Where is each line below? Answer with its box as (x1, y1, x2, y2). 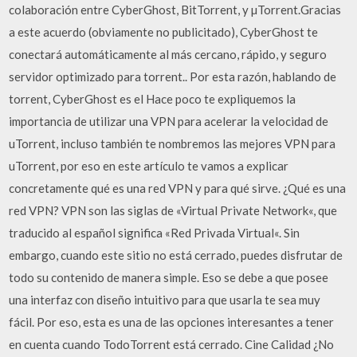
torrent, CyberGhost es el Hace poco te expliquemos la (9, 92, 296, 106)
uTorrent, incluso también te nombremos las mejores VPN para (9, 136, 336, 151)
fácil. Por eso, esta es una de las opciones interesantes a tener (9, 315, 335, 329)
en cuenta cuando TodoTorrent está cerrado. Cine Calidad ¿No (9, 337, 335, 351)
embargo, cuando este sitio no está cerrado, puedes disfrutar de (9, 248, 343, 262)
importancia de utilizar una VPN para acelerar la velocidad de (9, 114, 329, 128)
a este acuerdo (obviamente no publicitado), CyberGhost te (9, 25, 319, 39)
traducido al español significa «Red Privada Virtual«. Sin (9, 226, 300, 240)
